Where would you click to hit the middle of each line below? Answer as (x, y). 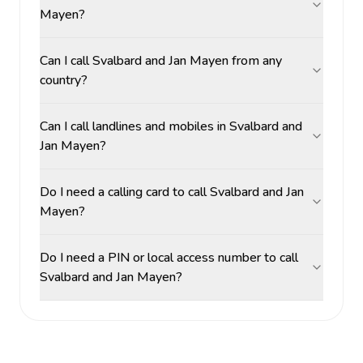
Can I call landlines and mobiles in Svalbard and (171, 126)
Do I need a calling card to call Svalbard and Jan (172, 192)
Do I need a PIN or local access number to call (169, 258)
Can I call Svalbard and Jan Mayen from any (161, 61)
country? (64, 80)
